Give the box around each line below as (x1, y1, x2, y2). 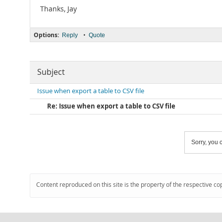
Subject (37, 67, 65, 77)
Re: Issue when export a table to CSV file (47, 102, 175, 111)
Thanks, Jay (40, 4, 77, 13)
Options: (34, 31, 59, 39)
